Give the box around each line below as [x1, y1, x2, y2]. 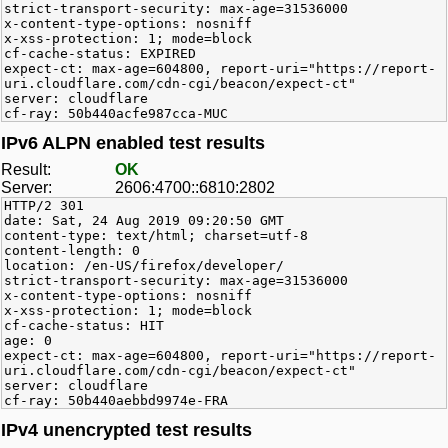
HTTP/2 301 [4, 198, 84, 214]
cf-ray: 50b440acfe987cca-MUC [4, 106, 228, 122]
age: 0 [4, 333, 52, 349]
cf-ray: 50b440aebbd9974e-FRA [4, 393, 228, 409]
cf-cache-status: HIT [4, 318, 164, 334]
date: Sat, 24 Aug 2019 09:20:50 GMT [4, 213, 284, 229]
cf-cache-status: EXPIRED [4, 46, 196, 62]
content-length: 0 [4, 243, 140, 259]
